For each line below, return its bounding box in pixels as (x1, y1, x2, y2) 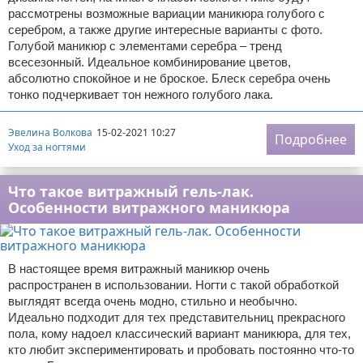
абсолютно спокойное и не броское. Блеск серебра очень (8, 71, 331, 85)
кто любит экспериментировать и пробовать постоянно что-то (8, 343, 354, 357)
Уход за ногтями (8, 139, 86, 154)
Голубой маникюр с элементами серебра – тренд (8, 39, 282, 53)
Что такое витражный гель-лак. (8, 181, 254, 201)
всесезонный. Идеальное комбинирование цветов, (8, 55, 291, 69)
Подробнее (275, 130, 347, 148)
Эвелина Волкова (8, 125, 92, 139)
